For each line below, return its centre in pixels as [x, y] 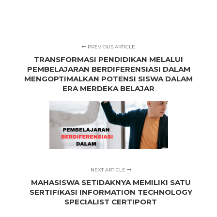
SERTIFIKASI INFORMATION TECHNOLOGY [111, 192]
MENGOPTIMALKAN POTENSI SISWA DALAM [108, 79]
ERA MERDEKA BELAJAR [108, 88]
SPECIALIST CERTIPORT [111, 202]
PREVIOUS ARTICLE [111, 47]
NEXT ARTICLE [108, 170]
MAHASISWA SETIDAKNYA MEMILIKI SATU [111, 182]
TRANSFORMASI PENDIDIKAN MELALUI [108, 59]
